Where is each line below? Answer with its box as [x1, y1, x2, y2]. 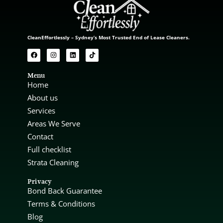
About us [27, 92, 58, 103]
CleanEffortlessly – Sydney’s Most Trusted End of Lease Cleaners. [27, 33, 190, 41]
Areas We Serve [27, 118, 80, 128]
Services [27, 105, 55, 115]
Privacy [27, 176, 52, 186]
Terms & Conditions [27, 198, 95, 209]
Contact [27, 131, 53, 141]
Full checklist [27, 144, 71, 154]
